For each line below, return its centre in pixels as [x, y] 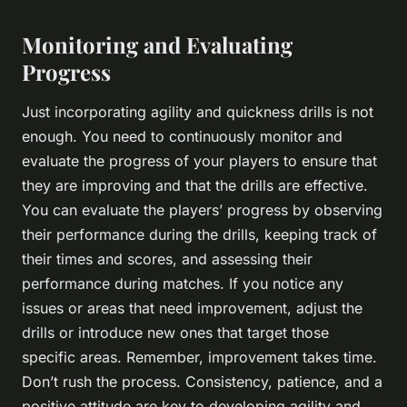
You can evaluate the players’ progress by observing [202, 210]
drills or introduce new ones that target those [175, 333]
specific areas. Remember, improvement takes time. [199, 357]
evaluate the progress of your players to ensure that [199, 161]
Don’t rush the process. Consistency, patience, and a [202, 382]
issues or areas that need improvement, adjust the [192, 308]
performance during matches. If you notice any [183, 284]
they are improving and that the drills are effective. [195, 186]
